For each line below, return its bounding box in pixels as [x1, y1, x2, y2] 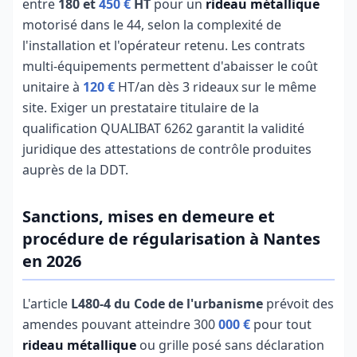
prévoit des [263, 295, 334, 312]
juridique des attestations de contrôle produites [22, 140, 312, 158]
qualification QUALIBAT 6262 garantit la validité [22, 120, 304, 137]
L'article [22, 295, 71, 312]
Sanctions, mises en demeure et [22, 206, 275, 227]
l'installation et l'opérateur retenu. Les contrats [22, 37, 305, 54]
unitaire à [22, 78, 83, 96]
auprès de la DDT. [22, 161, 128, 178]
